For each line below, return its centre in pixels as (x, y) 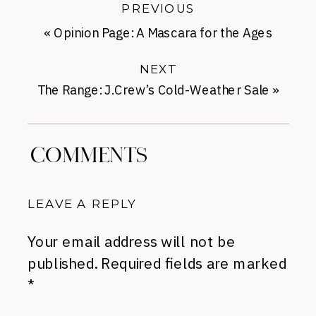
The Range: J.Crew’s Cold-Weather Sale (154, 90)
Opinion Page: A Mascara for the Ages (163, 33)
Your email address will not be (132, 241)
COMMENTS (90, 156)
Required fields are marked (194, 263)
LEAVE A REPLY (82, 204)
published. (62, 263)
